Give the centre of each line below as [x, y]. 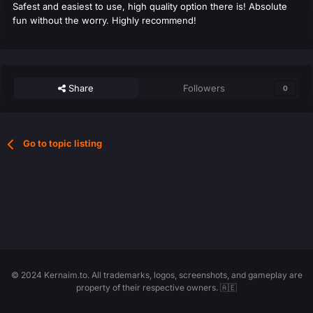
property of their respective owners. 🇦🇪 [156, 288]
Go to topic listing [63, 144]
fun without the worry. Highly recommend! [104, 21]
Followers [204, 88]
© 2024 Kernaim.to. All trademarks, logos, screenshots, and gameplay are [156, 275]
